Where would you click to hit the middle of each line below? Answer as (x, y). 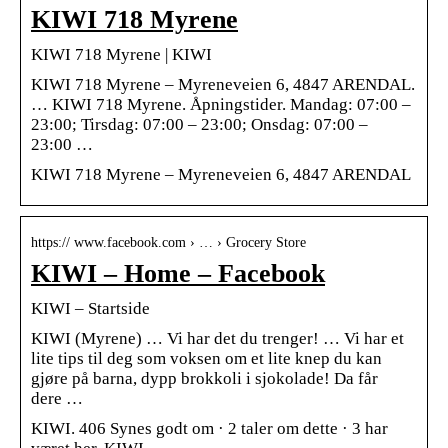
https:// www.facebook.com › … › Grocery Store (168, 242)
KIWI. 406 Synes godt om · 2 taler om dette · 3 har (209, 428)
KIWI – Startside (90, 308)
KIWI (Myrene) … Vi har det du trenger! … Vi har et (217, 338)
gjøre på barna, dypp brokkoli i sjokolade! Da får (204, 378)
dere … (57, 398)
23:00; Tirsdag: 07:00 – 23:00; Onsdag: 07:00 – (199, 124)
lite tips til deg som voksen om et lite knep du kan (206, 358)
